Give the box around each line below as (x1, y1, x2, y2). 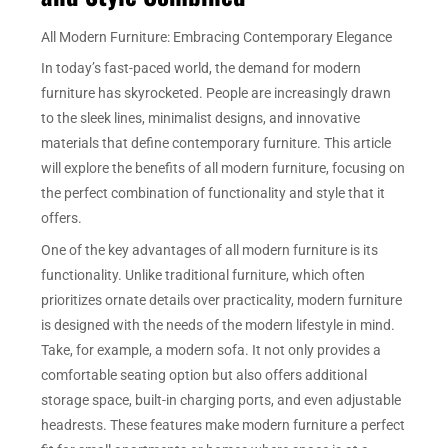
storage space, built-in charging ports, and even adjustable (41, 392, 402, 409)
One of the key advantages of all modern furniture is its (41, 242, 379, 259)
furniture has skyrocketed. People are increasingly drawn (41, 85, 392, 102)
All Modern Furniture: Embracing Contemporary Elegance (41, 28, 393, 45)
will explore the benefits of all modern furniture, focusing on (41, 160, 406, 177)
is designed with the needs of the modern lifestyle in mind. (41, 317, 396, 334)
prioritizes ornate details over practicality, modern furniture (41, 292, 403, 309)
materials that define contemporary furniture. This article (41, 135, 392, 152)
